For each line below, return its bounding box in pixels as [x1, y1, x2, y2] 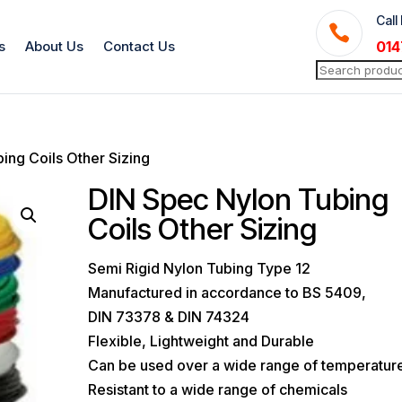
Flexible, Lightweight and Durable [88, 332, 315, 351]
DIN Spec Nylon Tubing [88, 181, 389, 218]
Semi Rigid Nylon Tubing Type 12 [88, 259, 311, 278]
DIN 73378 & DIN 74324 [88, 308, 250, 327]
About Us [25, 38, 84, 56]
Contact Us [103, 38, 176, 56]
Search [315, 59, 363, 78]
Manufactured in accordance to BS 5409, [88, 284, 367, 302]
